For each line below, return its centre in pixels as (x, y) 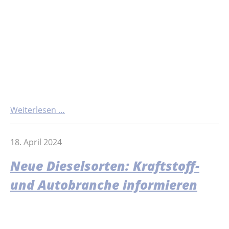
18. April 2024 (36, 142)
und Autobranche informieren (104, 185)
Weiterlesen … (38, 110)
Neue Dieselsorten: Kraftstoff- (105, 166)
